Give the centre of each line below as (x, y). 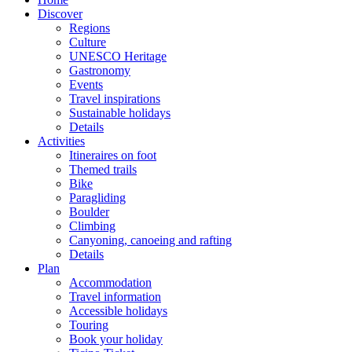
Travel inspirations (115, 98)
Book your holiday (116, 339)
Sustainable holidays (120, 112)
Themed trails (103, 169)
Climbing (92, 225)
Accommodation (110, 282)
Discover (60, 13)
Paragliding (97, 197)
